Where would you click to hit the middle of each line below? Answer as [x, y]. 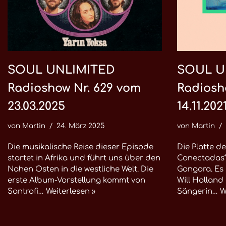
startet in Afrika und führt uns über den [84, 158]
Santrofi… [27, 191]
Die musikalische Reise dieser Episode [80, 147]
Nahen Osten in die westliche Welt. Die [80, 169]
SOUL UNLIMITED [61, 70]
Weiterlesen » [71, 191]
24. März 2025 [80, 126]
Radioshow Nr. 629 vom [74, 88]
